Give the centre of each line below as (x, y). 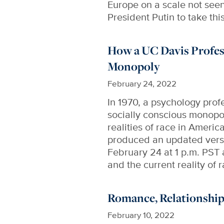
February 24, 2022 (142, 83)
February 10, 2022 (141, 214)
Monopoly (134, 66)
